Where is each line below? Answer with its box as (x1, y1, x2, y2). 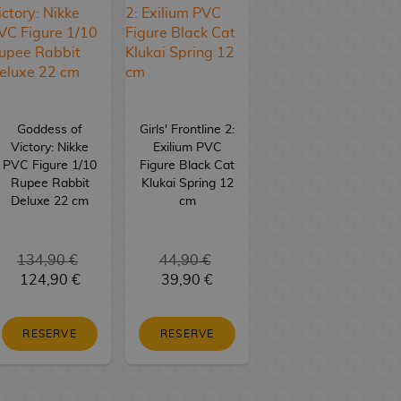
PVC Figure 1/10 (3, 158, 98, 172)
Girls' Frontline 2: (140, 123, 235, 136)
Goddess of (17, 123, 83, 136)
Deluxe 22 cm (11, 194, 90, 208)
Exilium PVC (152, 141, 222, 154)
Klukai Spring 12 (141, 176, 234, 190)
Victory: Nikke (11, 141, 90, 154)
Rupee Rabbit (10, 176, 90, 190)
